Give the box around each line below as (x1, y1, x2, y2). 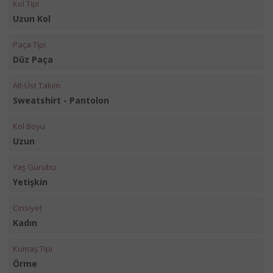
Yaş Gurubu (13, 161, 56, 172)
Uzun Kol (13, 13, 51, 24)
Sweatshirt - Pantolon (13, 94, 109, 106)
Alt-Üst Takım (13, 80, 60, 91)
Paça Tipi (13, 39, 46, 50)
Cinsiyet (13, 202, 42, 213)
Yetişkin (13, 176, 48, 188)
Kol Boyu (13, 121, 45, 132)
